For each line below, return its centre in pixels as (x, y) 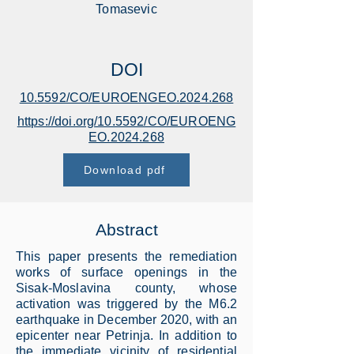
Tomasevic (126, 9)
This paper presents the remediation (126, 256)
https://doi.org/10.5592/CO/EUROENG (126, 121)
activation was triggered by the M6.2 (126, 304)
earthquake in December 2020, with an (126, 320)
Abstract (126, 230)
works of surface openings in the (126, 272)
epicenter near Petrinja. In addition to (126, 335)
